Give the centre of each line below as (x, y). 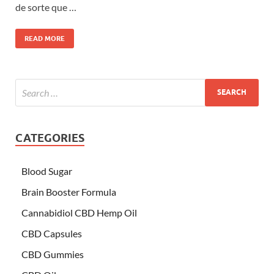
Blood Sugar (47, 171)
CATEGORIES (50, 138)
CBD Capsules (52, 233)
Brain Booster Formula (69, 191)
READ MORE (45, 38)
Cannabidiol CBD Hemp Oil (79, 212)
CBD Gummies (53, 254)
